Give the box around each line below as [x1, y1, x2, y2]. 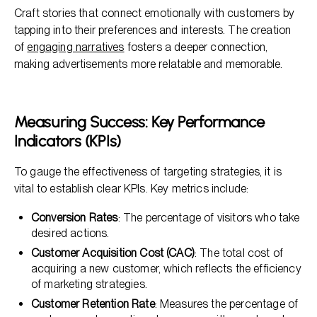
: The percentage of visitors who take [117, 211, 300, 224]
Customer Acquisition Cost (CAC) [31, 246, 195, 260]
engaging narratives [27, 40, 125, 54]
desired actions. [31, 226, 110, 240]
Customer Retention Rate [31, 297, 155, 311]
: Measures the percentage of [154, 297, 299, 311]
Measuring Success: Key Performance [14, 113, 265, 132]
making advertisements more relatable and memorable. [14, 57, 283, 71]
